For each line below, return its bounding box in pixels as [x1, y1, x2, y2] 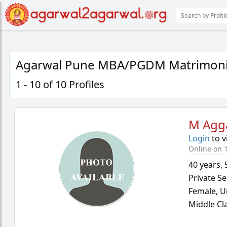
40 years [188, 159, 221, 170]
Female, [188, 185, 220, 197]
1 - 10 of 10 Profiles [16, 78, 105, 91]
